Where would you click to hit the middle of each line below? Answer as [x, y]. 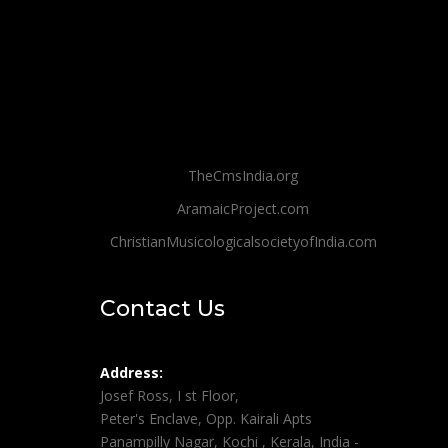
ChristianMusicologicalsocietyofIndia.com [243, 241]
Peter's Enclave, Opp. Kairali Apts [206, 418]
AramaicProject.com [243, 208]
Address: [131, 372]
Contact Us [162, 308]
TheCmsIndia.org [243, 175]
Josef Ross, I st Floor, [169, 395]
